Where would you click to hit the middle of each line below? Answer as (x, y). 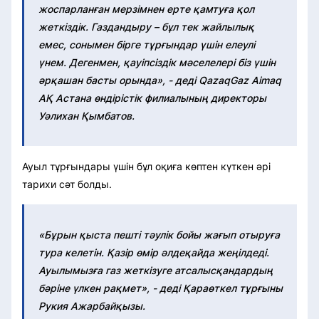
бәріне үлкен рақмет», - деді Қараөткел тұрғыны (161, 288)
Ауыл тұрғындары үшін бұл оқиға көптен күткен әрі (146, 167)
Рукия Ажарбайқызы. (92, 306)
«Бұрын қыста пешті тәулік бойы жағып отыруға (159, 235)
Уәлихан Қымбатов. (87, 116)
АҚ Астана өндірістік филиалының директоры (152, 98)
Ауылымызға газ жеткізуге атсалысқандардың (156, 271)
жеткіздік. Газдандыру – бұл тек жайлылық (146, 27)
